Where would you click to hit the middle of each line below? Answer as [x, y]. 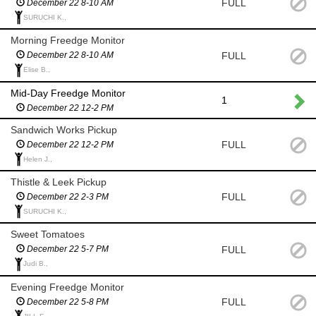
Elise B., [37, 70]
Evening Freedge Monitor [67, 287]
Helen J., [38, 159]
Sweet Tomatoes [48, 235]
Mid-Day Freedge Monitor [68, 93]
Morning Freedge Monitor [68, 41]
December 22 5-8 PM [67, 302]
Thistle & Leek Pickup [59, 182]
